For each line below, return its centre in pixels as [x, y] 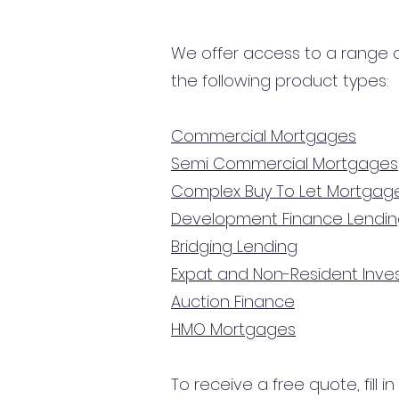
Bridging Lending [234, 246]
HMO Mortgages [233, 329]
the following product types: [280, 81]
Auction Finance [233, 301]
